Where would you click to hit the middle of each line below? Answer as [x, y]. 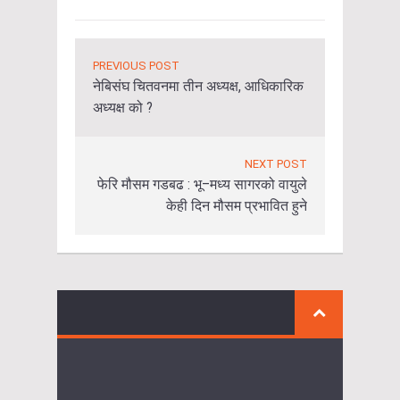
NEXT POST [276, 163]
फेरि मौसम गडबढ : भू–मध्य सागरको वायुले [202, 184]
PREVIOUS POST [136, 65]
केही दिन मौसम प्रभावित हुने [237, 205]
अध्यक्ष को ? [123, 107]
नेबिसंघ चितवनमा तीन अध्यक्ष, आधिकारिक [198, 86]
